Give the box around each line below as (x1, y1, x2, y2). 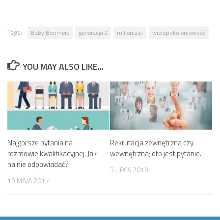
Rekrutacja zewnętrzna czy (110, 137, 193, 148)
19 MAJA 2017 (7, 175, 49, 186)
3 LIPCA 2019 (110, 164, 148, 175)
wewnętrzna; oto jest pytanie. (110, 147, 201, 159)
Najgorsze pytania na (7, 137, 73, 148)
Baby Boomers (31, 27, 69, 37)
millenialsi (117, 27, 143, 37)
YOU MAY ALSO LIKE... (22, 59, 104, 73)
